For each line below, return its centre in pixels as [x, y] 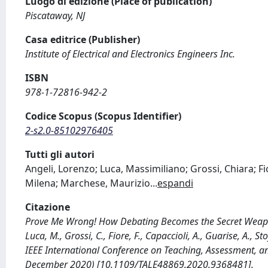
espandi [175, 183]
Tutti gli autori [60, 154]
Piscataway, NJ [55, 16]
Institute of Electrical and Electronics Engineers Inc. [130, 54]
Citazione [48, 207]
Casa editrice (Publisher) [83, 39]
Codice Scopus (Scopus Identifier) [103, 116]
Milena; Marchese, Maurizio [88, 183]
